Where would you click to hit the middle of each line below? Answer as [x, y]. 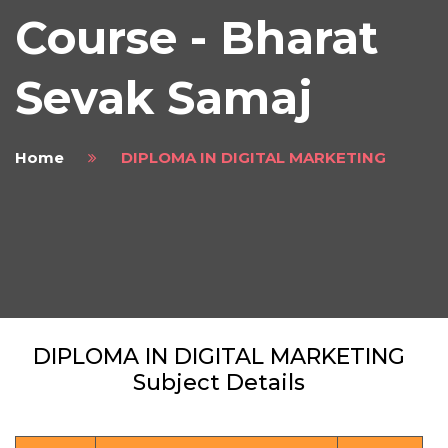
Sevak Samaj [163, 98]
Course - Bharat [196, 38]
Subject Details [219, 383]
